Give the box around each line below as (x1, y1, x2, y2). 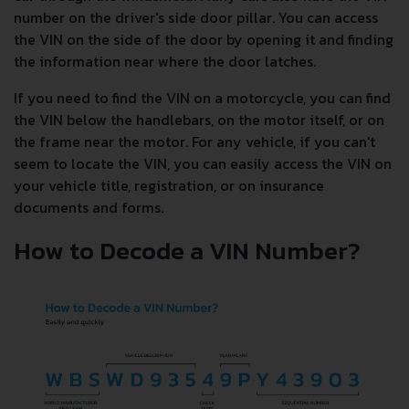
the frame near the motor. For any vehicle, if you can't (14, 130, 375, 152)
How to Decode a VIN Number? (14, 231, 366, 269)
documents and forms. (14, 195, 163, 218)
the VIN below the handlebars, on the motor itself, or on (14, 108, 384, 131)
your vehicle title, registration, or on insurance (14, 173, 324, 196)
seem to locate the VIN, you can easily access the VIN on (14, 152, 392, 174)
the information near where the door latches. (14, 49, 316, 72)
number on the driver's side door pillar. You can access (14, 5, 378, 28)
